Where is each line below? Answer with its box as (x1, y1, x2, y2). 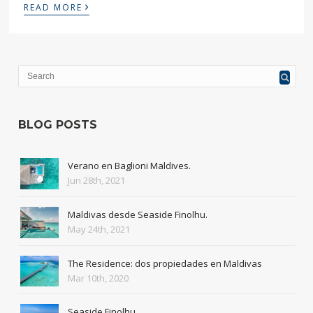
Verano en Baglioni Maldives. (68, 159, 191, 173)
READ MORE (24, 1, 83, 14)
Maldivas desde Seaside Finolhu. (68, 208, 208, 221)
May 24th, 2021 (68, 223, 131, 235)
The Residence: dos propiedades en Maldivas (68, 256, 263, 270)
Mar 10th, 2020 (68, 271, 129, 284)
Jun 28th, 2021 (68, 174, 126, 187)
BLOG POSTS (18, 118, 98, 132)
